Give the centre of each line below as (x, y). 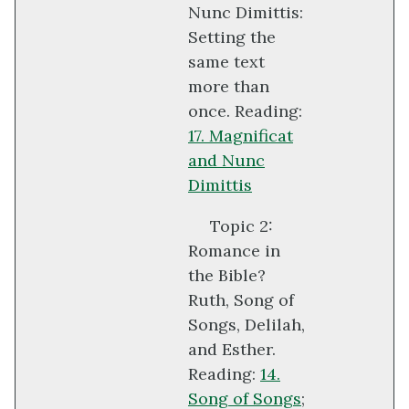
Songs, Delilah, (246, 325)
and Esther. (232, 350)
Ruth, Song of (241, 300)
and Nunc (226, 161)
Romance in (234, 251)
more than (229, 87)
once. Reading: (245, 111)
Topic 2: (241, 226)
